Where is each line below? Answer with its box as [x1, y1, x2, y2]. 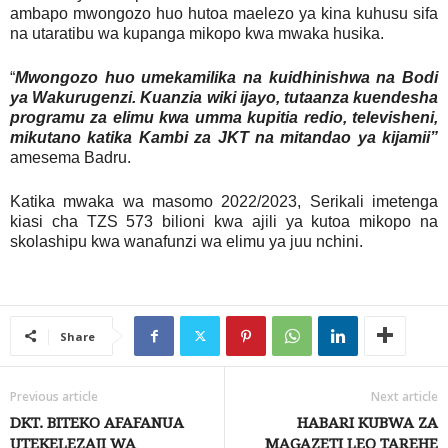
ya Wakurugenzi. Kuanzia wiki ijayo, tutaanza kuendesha [10, 89, 438, 107]
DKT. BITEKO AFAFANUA [10, 414, 184, 433]
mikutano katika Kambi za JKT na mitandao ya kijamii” [10, 129, 438, 147]
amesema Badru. [10, 149, 131, 167]
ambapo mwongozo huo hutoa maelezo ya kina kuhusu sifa [10, 5, 438, 23]
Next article [371, 388, 438, 406]
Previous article [10, 388, 98, 406]
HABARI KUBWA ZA [297, 414, 438, 433]
